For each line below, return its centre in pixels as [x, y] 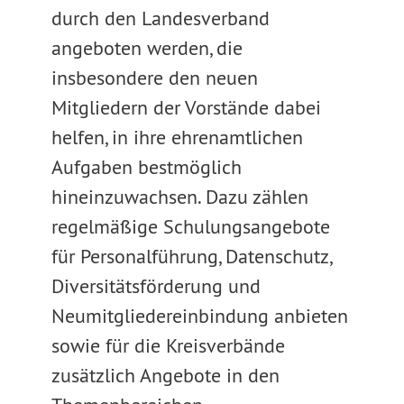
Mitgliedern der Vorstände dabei [186, 107]
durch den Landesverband [160, 18]
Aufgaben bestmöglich [146, 167]
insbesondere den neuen [154, 78]
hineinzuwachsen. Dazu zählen [179, 197]
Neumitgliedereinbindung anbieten [199, 316]
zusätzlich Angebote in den [165, 375]
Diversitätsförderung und [156, 286]
